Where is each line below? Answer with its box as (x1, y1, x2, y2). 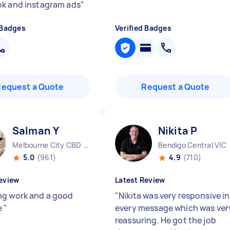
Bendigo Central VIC (158, 140, 226, 150)
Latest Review (115, 175, 165, 185)
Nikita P (158, 124, 198, 138)
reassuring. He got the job (115, 215, 216, 226)
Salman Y (12, 124, 60, 138)
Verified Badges (115, 23, 171, 33)
